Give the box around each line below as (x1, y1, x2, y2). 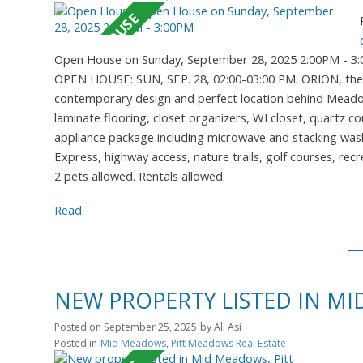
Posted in (54, 335, 97, 350)
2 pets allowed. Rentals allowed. (54, 167, 225, 184)
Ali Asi (214, 319, 241, 334)
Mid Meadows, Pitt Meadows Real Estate (100, 335, 286, 350)
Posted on (54, 319, 104, 334)
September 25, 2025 (104, 319, 197, 334)
